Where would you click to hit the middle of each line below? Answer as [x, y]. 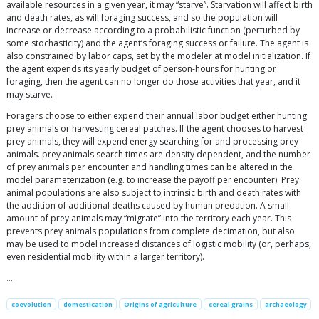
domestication [88, 304]
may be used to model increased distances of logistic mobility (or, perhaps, [159, 244]
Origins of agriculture [161, 304]
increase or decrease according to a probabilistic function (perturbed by [153, 30]
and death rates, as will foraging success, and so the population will [142, 17]
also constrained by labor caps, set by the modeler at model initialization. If [158, 56]
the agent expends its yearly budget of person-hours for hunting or [141, 68]
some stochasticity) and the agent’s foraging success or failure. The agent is [157, 43]
